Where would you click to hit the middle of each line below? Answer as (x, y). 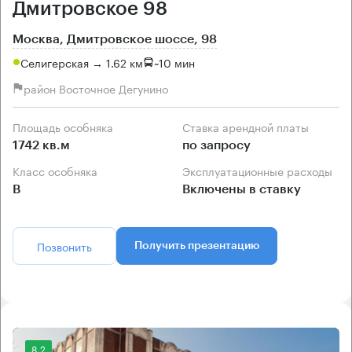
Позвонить (64, 246)
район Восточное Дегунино (96, 88)
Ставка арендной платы (249, 127)
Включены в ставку (242, 190)
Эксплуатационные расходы (261, 171)
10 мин (177, 62)
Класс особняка (59, 171)
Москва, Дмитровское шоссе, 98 (115, 40)
